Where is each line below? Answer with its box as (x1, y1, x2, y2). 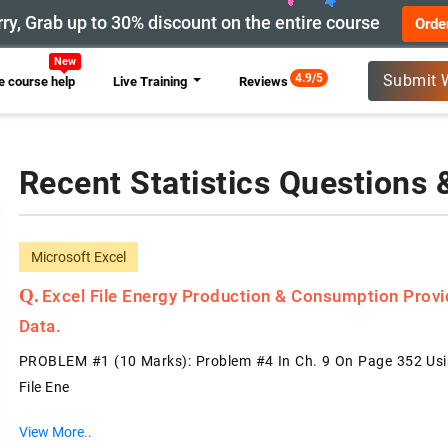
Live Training (112, 73, 190, 89)
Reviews (238, 73, 288, 89)
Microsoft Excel (30, 249, 126, 265)
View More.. (18, 424, 92, 440)
